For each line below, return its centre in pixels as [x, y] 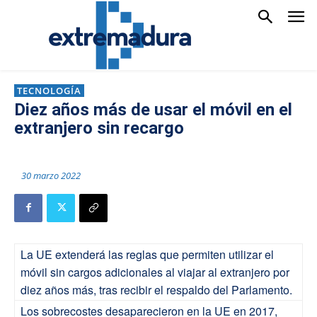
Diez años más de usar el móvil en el [153, 110]
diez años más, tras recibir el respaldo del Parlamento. [156, 289]
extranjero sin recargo [99, 128]
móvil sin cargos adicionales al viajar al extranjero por [155, 272]
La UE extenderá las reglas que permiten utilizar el [147, 254]
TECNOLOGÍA [49, 91]
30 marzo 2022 [51, 175]
